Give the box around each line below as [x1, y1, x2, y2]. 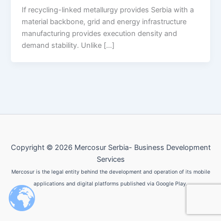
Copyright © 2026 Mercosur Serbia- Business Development [10, 143, 211, 152]
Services [96, 155, 125, 164]
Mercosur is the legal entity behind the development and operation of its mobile [11, 169, 210, 175]
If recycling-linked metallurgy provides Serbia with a [22, 5, 194, 14]
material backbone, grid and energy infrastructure [22, 17, 187, 26]
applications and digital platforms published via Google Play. [34, 181, 187, 187]
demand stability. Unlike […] [22, 40, 115, 50]
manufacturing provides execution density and [22, 29, 178, 38]
